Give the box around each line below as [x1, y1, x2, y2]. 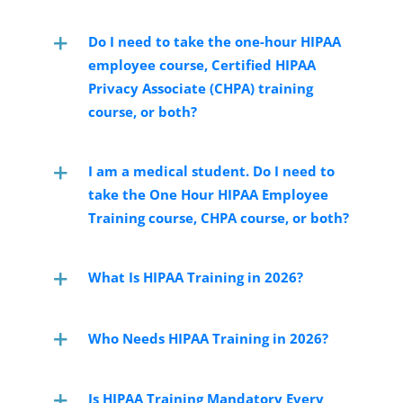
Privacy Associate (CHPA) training [87, 79, 313, 98]
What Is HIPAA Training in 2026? [87, 268, 303, 287]
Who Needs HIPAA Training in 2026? [87, 328, 328, 347]
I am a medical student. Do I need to [87, 162, 335, 181]
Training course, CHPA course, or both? [87, 209, 349, 228]
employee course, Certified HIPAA [87, 56, 316, 75]
